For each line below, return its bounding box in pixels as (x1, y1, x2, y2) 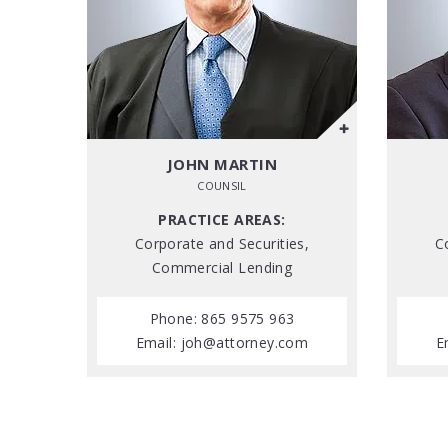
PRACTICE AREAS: (158, 210, 286, 229)
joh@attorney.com (180, 333, 309, 352)
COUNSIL (197, 178, 247, 193)
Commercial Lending (151, 258, 293, 277)
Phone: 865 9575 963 (149, 309, 295, 328)
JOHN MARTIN (167, 154, 277, 174)
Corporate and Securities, (134, 234, 310, 253)
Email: (135, 333, 181, 352)
